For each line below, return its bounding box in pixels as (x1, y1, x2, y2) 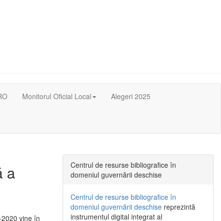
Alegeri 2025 (111, 91, 150, 101)
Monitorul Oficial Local (22, 91, 91, 101)
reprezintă (162, 202, 195, 212)
